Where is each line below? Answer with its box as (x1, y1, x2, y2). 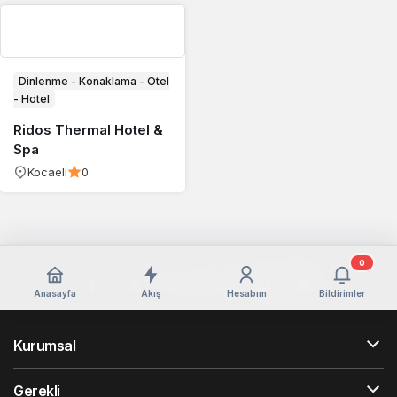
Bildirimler (319, 287, 365, 299)
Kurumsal (13, 337, 76, 354)
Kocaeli (27, 165, 67, 179)
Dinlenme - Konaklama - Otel (19, 74, 169, 88)
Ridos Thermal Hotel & (13, 121, 163, 138)
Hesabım (226, 287, 267, 299)
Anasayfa (34, 287, 76, 299)
